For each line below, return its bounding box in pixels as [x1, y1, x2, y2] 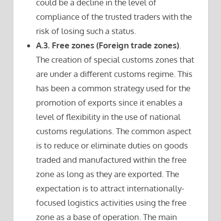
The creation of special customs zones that [36, 54, 195, 65]
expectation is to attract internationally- [36, 183, 185, 194]
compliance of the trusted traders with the [36, 11, 192, 22]
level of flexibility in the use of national [36, 111, 181, 122]
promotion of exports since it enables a [36, 97, 183, 108]
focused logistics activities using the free [36, 197, 187, 208]
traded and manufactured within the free [36, 154, 187, 165]
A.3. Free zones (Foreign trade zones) [36, 40, 180, 51]
